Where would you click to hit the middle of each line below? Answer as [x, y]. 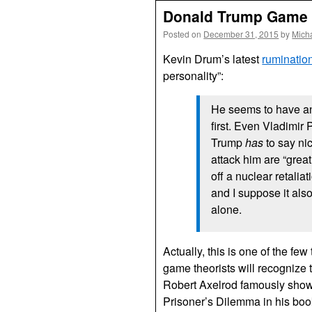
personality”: [194, 76]
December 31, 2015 [241, 34]
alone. [227, 209]
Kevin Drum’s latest [213, 59]
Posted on [182, 34]
